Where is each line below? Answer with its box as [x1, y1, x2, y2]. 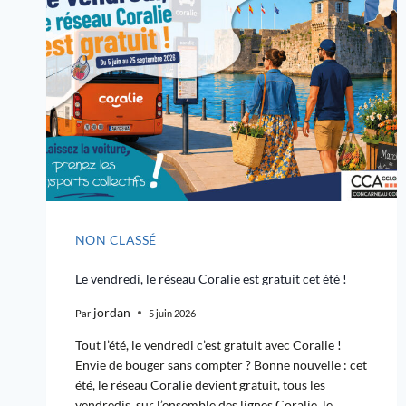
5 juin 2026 [149, 306, 197, 319]
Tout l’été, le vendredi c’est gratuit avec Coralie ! [75, 337, 342, 353]
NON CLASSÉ [75, 232, 157, 248]
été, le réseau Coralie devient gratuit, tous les [75, 377, 325, 393]
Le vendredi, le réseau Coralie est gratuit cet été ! [75, 271, 347, 287]
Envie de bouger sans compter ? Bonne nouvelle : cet [75, 357, 367, 373]
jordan [93, 304, 131, 321]
